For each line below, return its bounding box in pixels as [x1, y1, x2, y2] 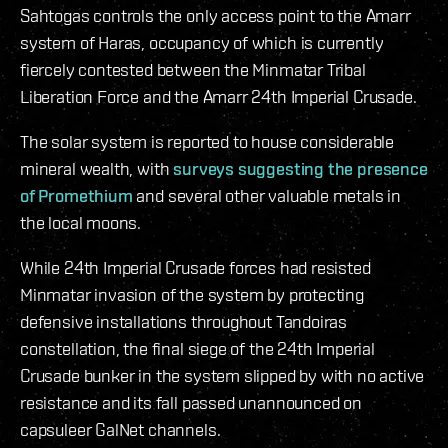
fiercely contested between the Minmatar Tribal [20, 58, 366, 80]
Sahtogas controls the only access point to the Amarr [20, 4, 411, 26]
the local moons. [20, 211, 142, 233]
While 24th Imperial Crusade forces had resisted [20, 256, 371, 278]
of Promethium [20, 184, 133, 206]
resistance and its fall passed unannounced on [20, 391, 362, 413]
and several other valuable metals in [132, 184, 402, 206]
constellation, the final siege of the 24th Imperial [20, 337, 375, 359]
